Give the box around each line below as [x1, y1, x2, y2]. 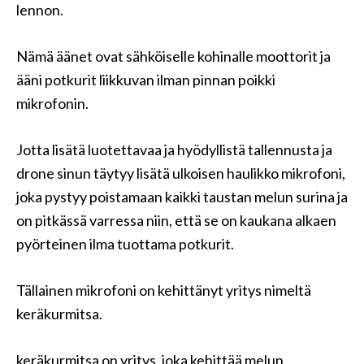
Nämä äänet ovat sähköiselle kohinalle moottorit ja [16, 47, 331, 65]
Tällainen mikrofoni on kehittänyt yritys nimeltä [16, 281, 311, 299]
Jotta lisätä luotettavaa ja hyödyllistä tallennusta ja [16, 141, 332, 158]
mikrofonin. [16, 94, 89, 112]
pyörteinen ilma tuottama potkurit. [16, 235, 234, 253]
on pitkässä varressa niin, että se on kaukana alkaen [16, 211, 336, 229]
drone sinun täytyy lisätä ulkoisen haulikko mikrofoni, [16, 164, 345, 182]
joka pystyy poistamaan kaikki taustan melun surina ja [16, 188, 348, 206]
